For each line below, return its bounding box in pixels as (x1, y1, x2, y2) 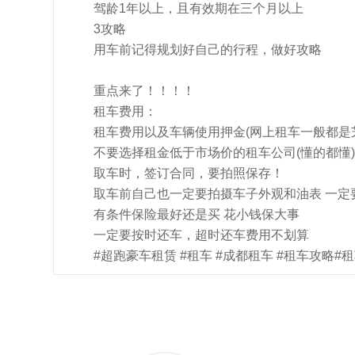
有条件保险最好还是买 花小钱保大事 (94, 208, 300, 221)
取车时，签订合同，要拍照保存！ (94, 166, 284, 180)
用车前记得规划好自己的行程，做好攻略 (94, 43, 322, 56)
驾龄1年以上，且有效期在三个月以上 (94, 2, 303, 15)
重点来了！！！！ (94, 84, 195, 97)
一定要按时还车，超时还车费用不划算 (94, 228, 309, 242)
